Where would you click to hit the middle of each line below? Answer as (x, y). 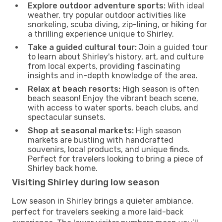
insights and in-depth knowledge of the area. (113, 75)
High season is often (160, 89)
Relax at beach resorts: (74, 89)
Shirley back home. (63, 168)
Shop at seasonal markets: (81, 130)
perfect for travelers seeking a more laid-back (98, 212)
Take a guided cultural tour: (82, 47)
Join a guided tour (172, 47)
